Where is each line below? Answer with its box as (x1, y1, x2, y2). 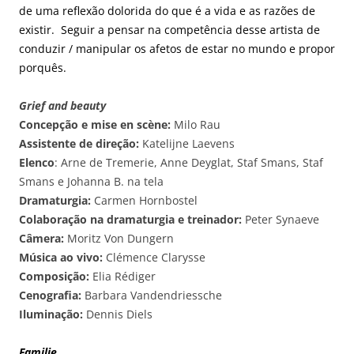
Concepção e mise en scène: (19, 116, 171, 132)
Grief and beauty (19, 97, 106, 113)
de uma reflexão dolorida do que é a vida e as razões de (19, 2, 315, 18)
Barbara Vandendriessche (81, 287, 222, 303)
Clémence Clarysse (103, 249, 205, 265)
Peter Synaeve (242, 211, 319, 227)
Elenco (19, 154, 55, 170)
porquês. (19, 59, 66, 75)
